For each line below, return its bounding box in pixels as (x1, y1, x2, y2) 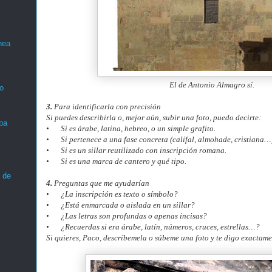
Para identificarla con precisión (52, 102, 161, 111)
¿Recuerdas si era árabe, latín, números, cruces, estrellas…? (61, 222, 260, 231)
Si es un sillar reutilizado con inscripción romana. (61, 146, 226, 155)
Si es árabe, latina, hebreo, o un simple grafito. (61, 124, 216, 133)
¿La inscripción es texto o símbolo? (61, 189, 178, 199)
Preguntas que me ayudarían (52, 178, 149, 188)
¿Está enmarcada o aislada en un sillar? (61, 200, 195, 209)
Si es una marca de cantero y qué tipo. (61, 157, 186, 166)
